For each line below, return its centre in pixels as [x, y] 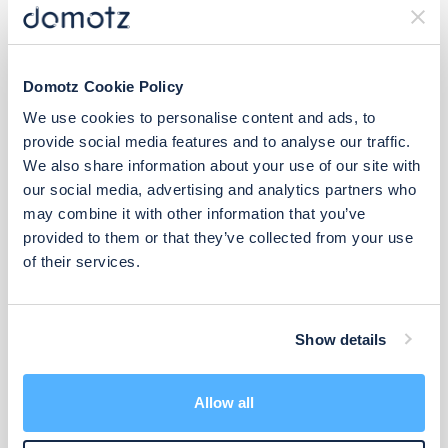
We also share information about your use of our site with [222, 165]
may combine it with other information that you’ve [194, 213]
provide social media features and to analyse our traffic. [217, 141]
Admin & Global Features [146, 431]
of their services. [81, 261]
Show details [341, 339]
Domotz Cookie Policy [103, 86]
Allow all [224, 402]
